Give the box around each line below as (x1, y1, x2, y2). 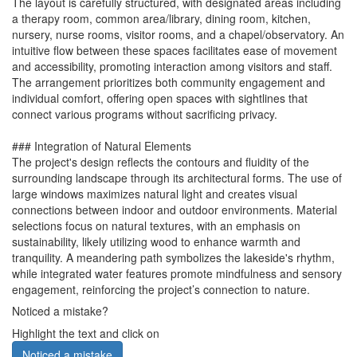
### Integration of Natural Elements (12, 138, 191, 155)
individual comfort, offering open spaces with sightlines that (12, 90, 308, 107)
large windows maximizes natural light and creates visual (12, 186, 297, 202)
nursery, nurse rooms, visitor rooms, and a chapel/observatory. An (12, 26, 344, 43)
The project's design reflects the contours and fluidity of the (12, 154, 309, 171)
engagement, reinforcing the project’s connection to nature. (12, 281, 310, 298)
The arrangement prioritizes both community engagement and (12, 74, 325, 91)
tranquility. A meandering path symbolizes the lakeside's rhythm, (12, 249, 335, 266)
